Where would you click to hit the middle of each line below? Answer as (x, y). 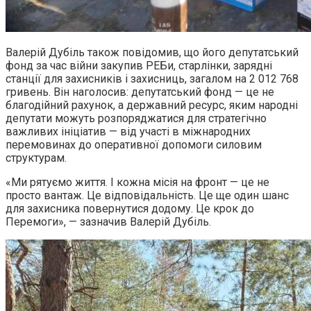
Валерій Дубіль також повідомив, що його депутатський (152, 53)
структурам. (36, 158)
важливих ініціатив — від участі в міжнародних (128, 132)
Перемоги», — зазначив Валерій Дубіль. (108, 222)
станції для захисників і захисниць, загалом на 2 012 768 (152, 79)
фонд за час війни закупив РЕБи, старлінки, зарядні (139, 66)
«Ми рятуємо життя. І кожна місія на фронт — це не (137, 183)
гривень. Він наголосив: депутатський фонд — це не (140, 92)
